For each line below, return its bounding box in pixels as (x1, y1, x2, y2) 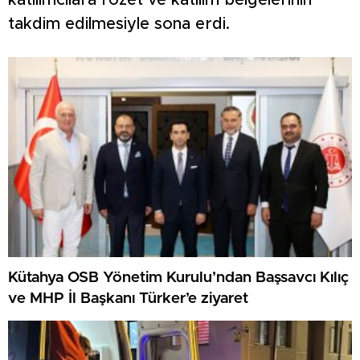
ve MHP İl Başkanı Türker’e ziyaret (8, 290, 248, 306)
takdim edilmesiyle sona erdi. (8, 16, 230, 33)
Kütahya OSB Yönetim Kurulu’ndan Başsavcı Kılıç (8, 269, 349, 285)
